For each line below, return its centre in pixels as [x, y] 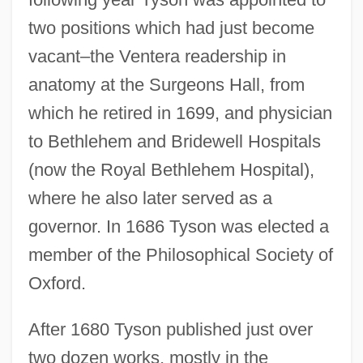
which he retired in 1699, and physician [180, 113]
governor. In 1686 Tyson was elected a [178, 226]
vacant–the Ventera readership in [157, 56]
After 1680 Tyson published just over [170, 329]
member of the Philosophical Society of [180, 254]
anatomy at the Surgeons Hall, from [166, 84]
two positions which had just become [171, 28]
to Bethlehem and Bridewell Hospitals [174, 141]
